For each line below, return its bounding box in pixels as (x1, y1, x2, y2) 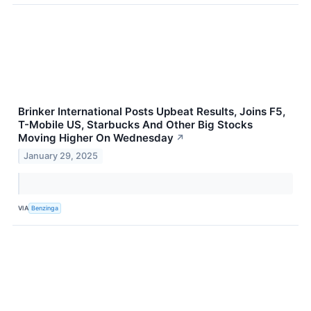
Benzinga (31, 204, 59, 212)
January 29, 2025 (24, 150, 99, 161)
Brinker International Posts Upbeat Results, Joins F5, (18, 104, 285, 118)
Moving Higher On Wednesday (18, 131, 174, 144)
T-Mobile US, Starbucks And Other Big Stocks (18, 117, 253, 131)
